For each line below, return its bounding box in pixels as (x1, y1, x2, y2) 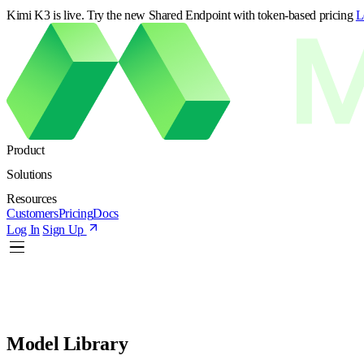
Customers (6, 206, 58, 220)
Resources (6, 192, 57, 206)
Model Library (6, 333, 128, 355)
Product (6, 143, 45, 157)
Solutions (6, 167, 52, 181)
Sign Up (42, 223, 84, 236)
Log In (6, 223, 40, 236)
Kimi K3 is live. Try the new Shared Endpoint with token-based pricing (6, 8, 353, 22)
